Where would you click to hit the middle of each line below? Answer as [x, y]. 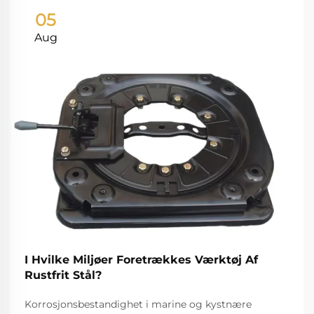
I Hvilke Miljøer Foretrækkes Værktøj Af [141, 260]
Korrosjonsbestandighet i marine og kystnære [138, 305]
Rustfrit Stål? [63, 275]
